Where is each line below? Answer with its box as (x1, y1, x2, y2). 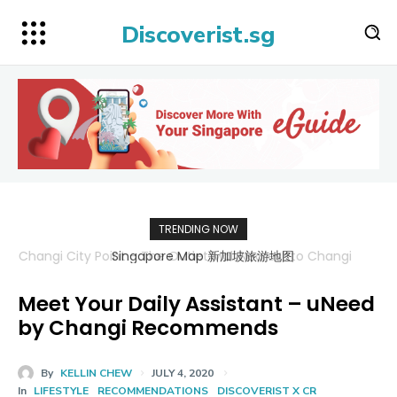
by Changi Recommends (18, 313, 278, 342)
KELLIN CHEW (60, 365, 132, 380)
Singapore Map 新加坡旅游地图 (107, 246, 290, 265)
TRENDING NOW (159, 221, 238, 237)
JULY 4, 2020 (152, 365, 214, 380)
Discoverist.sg (121, 19, 276, 51)
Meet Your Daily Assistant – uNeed (18, 289, 375, 318)
